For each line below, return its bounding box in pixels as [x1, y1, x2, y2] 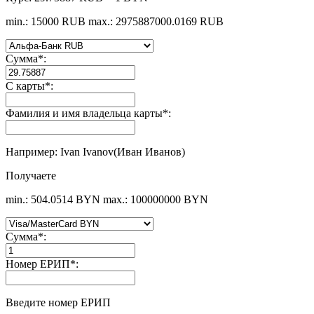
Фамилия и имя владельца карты [6, 107, 163, 119]
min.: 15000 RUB [6, 15, 86, 27]
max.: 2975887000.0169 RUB [88, 15, 224, 27]
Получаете [6, 169, 56, 182]
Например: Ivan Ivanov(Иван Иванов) [6, 145, 185, 158]
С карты [6, 79, 45, 92]
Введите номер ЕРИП [6, 296, 111, 308]
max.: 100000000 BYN [103, 193, 208, 205]
